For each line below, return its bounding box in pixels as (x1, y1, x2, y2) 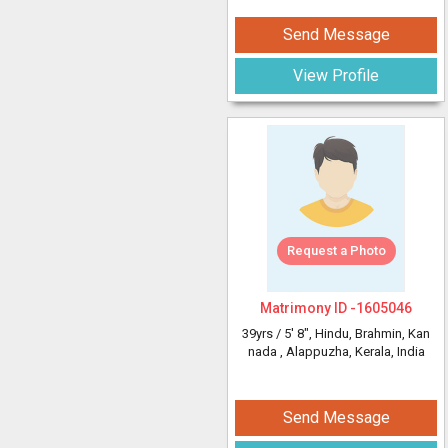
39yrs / (242, 326, 284, 341)
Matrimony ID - (260, 300, 356, 316)
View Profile (293, 66, 379, 85)
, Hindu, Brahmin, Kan (309, 326, 430, 341)
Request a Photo (286, 243, 386, 258)
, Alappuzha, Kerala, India (279, 344, 425, 359)
